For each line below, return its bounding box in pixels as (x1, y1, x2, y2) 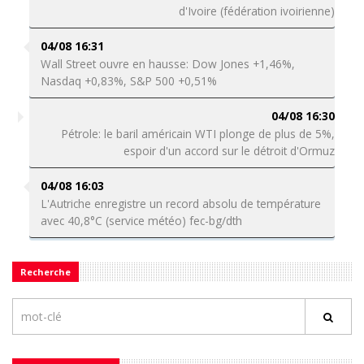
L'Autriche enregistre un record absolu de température (40, 196, 321, 211)
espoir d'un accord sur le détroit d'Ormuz (123, 143, 336, 158)
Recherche (20, 266, 71, 278)
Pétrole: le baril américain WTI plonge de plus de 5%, (61, 126, 336, 141)
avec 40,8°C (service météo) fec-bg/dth (40, 213, 242, 228)
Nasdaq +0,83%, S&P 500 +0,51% (40, 73, 217, 89)
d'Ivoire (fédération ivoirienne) (179, 3, 336, 19)
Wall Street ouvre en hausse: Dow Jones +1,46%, (40, 56, 295, 71)
